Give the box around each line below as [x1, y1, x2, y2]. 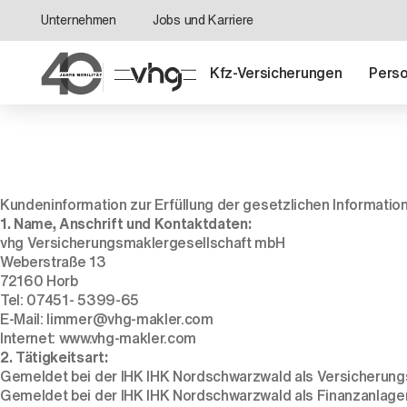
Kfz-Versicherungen [210, 62, 342, 84]
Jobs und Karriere [152, 10, 254, 29]
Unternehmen [41, 10, 116, 29]
